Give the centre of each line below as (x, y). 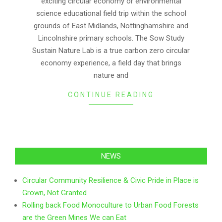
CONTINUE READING (111, 94)
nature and (111, 75)
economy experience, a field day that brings (111, 63)
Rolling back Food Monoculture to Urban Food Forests (111, 205)
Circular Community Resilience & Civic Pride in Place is (111, 180)
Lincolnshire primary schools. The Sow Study (111, 38)
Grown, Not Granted (55, 193)
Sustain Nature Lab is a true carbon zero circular (111, 50)
